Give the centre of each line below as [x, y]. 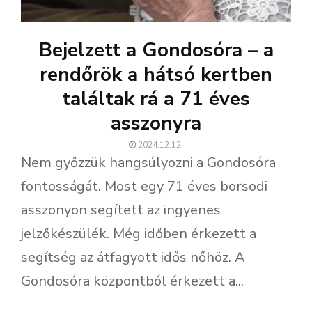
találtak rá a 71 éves [156, 99]
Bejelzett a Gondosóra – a [156, 50]
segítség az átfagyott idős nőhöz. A [133, 257]
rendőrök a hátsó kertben [156, 74]
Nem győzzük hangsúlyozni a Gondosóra [148, 162]
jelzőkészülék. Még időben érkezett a [139, 233]
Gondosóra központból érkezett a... [132, 281]
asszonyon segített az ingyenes [121, 210]
